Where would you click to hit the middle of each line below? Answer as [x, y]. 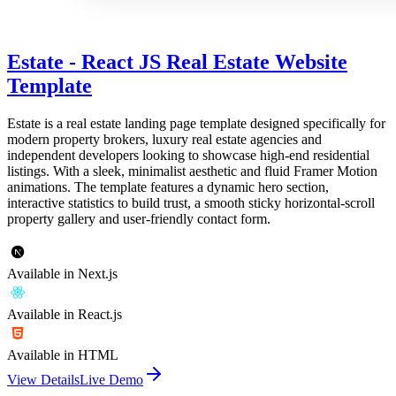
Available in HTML [63, 354]
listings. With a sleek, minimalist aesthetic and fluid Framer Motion [192, 171]
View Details [43, 379]
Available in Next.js [62, 273]
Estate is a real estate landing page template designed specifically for [196, 123]
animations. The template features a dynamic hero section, [168, 187]
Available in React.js [65, 314]
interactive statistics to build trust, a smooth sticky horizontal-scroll [191, 202]
